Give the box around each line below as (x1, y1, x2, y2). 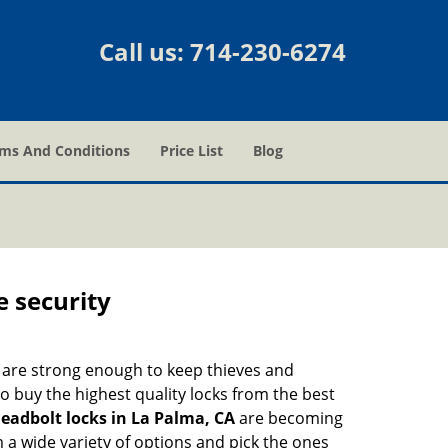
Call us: (99, 35, 190, 68)
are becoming (235, 407, 343, 429)
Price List (160, 141, 223, 160)
